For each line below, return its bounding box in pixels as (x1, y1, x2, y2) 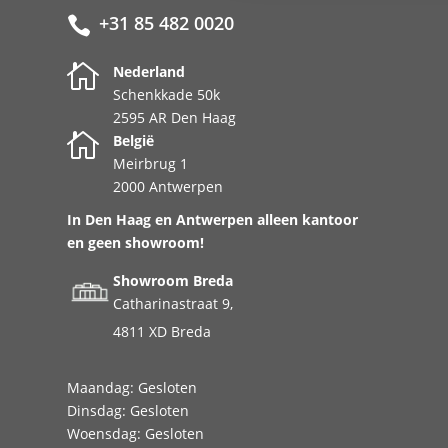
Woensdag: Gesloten (67, 424, 205, 443)
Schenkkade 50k (113, 85, 221, 104)
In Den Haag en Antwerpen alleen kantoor (67, 210, 359, 229)
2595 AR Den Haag (113, 108, 237, 127)
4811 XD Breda (113, 322, 212, 341)
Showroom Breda (113, 271, 234, 290)
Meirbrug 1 (113, 154, 189, 173)
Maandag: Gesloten (67, 378, 198, 397)
